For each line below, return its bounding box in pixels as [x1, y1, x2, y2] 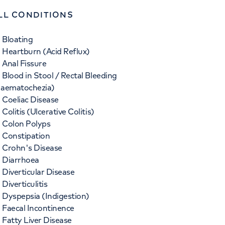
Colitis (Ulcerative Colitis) [2, 106, 94, 117]
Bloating [2, 34, 33, 44]
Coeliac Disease [2, 94, 59, 104]
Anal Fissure [2, 58, 47, 68]
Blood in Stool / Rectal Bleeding [2, 70, 117, 80]
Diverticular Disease [2, 167, 75, 177]
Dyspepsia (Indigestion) [2, 191, 89, 201]
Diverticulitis [2, 179, 48, 189]
